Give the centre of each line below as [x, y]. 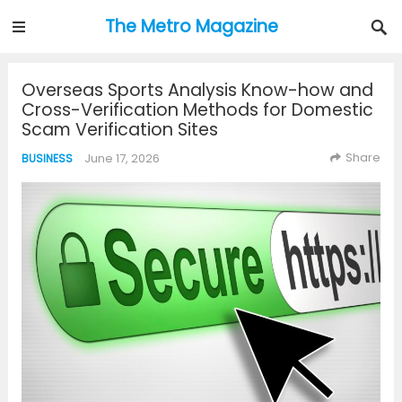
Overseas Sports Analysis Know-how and [197, 90]
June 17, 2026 [122, 158]
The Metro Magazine [192, 26]
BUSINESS [47, 158]
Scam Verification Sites [119, 130]
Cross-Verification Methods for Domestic [197, 110]
